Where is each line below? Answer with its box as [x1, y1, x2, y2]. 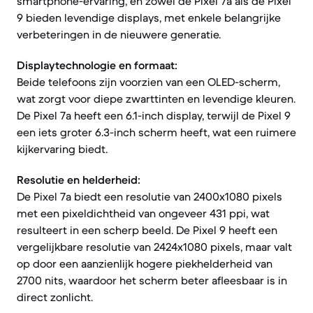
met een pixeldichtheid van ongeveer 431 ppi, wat [17, 206, 270, 220]
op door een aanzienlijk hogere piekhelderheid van [17, 256, 272, 270]
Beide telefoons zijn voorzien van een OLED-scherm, [17, 75, 280, 89]
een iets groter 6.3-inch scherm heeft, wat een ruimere [17, 125, 296, 139]
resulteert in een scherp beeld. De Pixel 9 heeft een [17, 223, 277, 237]
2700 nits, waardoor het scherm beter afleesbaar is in [17, 273, 287, 287]
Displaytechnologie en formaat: [17, 58, 177, 72]
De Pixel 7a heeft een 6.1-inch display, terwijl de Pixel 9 [17, 108, 291, 122]
